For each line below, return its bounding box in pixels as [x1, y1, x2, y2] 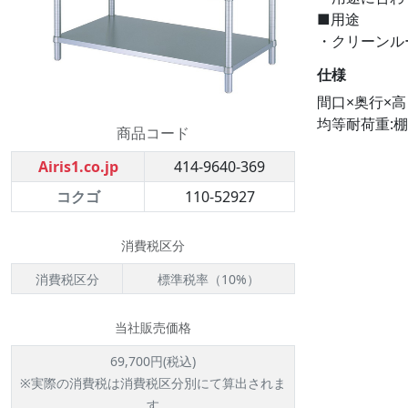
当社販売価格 [115, 319, 191, 336]
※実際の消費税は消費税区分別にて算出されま [20, 374, 286, 392]
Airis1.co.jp [37, 157, 118, 177]
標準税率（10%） [158, 270, 260, 288]
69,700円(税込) [110, 352, 196, 370]
